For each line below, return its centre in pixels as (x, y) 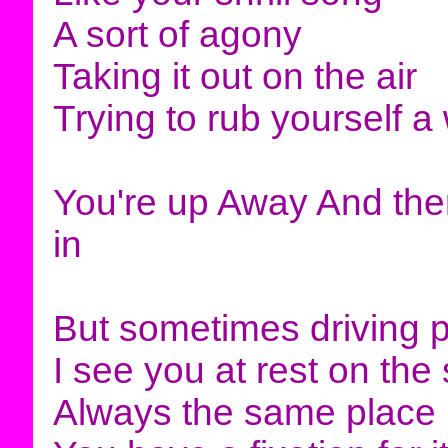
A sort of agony (177, 34)
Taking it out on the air (234, 76)
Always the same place (244, 412)
